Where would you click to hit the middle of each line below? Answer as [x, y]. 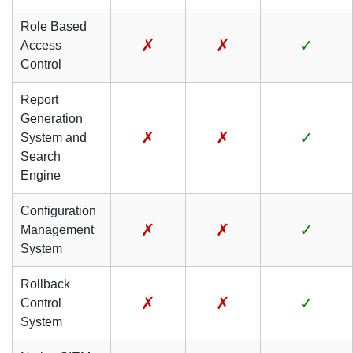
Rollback [45, 284]
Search [41, 156]
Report [39, 100]
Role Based [54, 26]
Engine [41, 175]
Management [57, 230]
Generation [52, 119]
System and [54, 137]
